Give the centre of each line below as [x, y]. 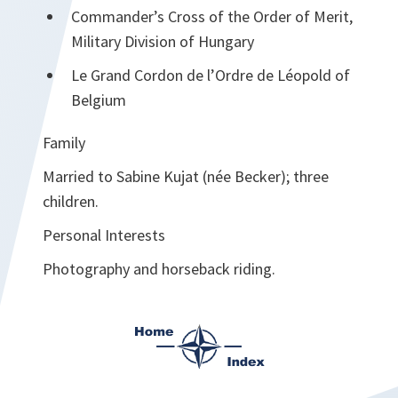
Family [64, 142]
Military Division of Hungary [163, 41]
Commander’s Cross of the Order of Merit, [212, 16]
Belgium [99, 99]
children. [71, 201]
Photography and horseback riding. [159, 268]
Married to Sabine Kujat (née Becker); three [186, 176]
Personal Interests [104, 235]
